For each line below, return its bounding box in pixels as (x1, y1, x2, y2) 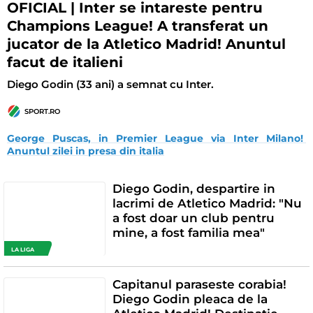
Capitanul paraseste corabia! (112, 277, 286, 291)
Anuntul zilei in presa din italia (7, 145, 164, 158)
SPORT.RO (24, 106, 60, 116)
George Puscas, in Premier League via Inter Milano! (7, 132, 306, 145)
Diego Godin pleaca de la (112, 291, 268, 306)
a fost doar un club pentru (112, 211, 275, 226)
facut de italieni (7, 53, 123, 71)
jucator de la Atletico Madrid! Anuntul (7, 35, 286, 52)
